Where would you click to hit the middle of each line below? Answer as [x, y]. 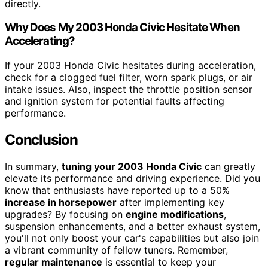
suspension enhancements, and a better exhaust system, [133, 226]
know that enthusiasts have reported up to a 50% [117, 190]
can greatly [229, 166]
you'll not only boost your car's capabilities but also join [132, 238]
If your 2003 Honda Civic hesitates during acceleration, [130, 66]
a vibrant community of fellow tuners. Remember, [116, 250]
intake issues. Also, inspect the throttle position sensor [129, 89]
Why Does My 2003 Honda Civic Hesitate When [122, 28]
